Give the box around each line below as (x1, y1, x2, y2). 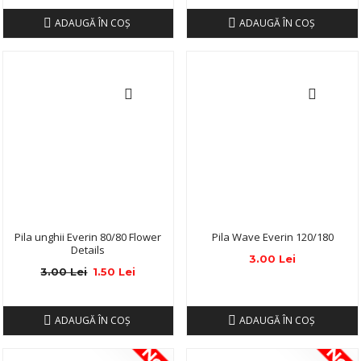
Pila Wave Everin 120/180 (211, 230, 334, 245)
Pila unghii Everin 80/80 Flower (15, 230, 162, 245)
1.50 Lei (93, 265, 136, 279)
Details (71, 243, 106, 258)
